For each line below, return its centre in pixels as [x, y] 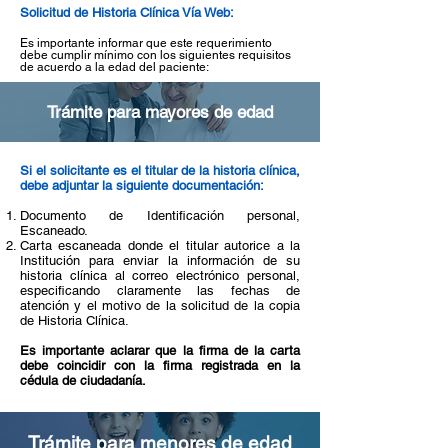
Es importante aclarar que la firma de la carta [160, 350]
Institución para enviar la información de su [160, 260]
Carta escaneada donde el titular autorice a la [160, 245]
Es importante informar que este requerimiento [146, 43]
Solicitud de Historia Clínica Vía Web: [129, 12]
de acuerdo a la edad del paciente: [114, 67]
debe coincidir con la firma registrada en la [160, 365]
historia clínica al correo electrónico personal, [160, 275]
